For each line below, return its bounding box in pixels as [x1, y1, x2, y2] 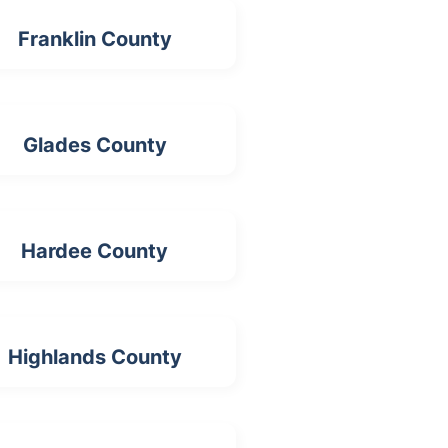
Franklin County [17, 27, 172, 51]
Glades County [22, 133, 167, 157]
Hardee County [21, 239, 169, 263]
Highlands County [7, 345, 182, 369]
